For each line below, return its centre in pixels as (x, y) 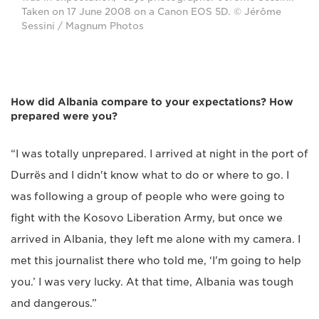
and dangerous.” (54, 303)
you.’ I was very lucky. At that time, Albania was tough (152, 282)
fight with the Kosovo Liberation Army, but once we (147, 218)
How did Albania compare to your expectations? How (152, 101)
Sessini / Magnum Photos (83, 26)
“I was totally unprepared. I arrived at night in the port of (159, 153)
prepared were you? (64, 116)
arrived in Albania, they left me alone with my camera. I (156, 239)
